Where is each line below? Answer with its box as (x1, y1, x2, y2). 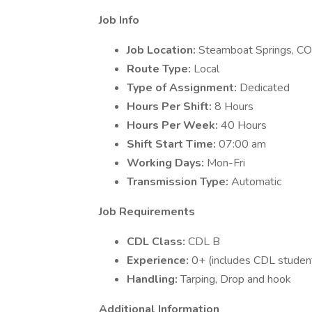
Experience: (127, 253, 192, 268)
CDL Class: (127, 234, 188, 249)
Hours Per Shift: (127, 99, 214, 114)
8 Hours (214, 99, 253, 114)
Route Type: (127, 61, 194, 77)
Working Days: (127, 155, 207, 171)
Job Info (99, 13, 139, 28)
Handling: (127, 272, 180, 287)
